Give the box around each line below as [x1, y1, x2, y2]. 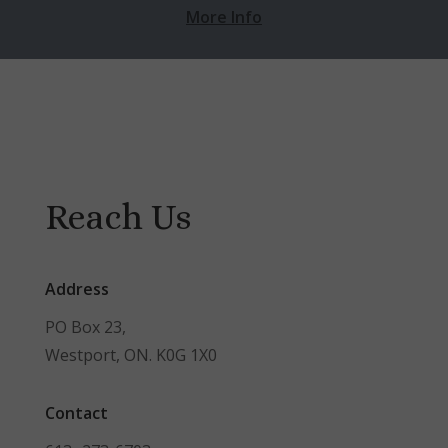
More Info [185, 5, 262, 28]
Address [44, 277, 109, 300]
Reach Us [44, 195, 191, 237]
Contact [44, 401, 108, 424]
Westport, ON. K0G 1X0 [44, 343, 217, 366]
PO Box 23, [44, 315, 126, 338]
